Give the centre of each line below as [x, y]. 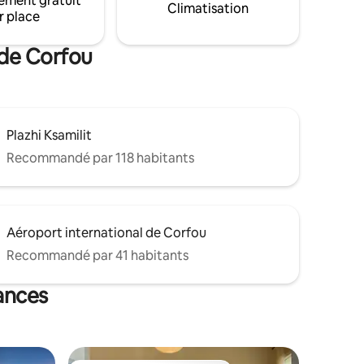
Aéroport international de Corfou [106, 232]
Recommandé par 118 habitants [100, 158]
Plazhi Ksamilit [49, 135]
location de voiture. [122, 14]
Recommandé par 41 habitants [97, 255]
